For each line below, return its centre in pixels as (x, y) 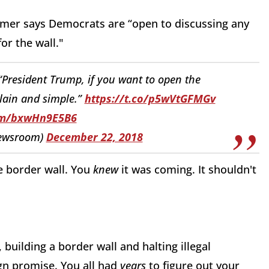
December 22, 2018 (94, 137)
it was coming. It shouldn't (189, 170)
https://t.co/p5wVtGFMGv (150, 98)
